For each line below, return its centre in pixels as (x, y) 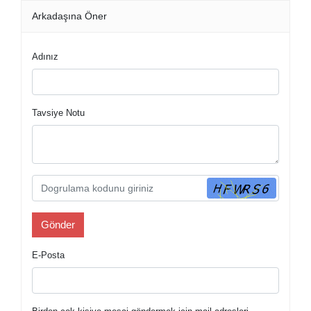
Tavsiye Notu (58, 113)
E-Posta (48, 255)
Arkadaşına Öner (69, 16)
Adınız (45, 57)
